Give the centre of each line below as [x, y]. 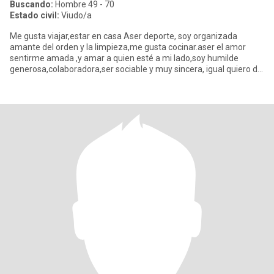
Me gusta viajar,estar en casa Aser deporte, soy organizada [124, 36]
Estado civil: [35, 15]
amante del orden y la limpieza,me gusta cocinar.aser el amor [128, 47]
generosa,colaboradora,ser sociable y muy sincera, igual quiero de [136, 69]
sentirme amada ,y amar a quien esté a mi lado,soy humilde [124, 58]
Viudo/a [76, 15]
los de [21, 80]
